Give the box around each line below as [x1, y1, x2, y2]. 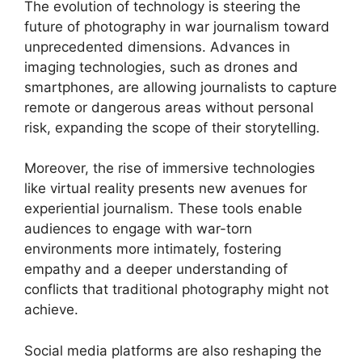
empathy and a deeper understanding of [24, 261, 288, 277]
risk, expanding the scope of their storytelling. [24, 119, 320, 136]
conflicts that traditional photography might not [24, 281, 329, 297]
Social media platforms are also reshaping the [24, 342, 322, 359]
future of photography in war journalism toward [24, 18, 330, 35]
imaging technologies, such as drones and [24, 58, 298, 75]
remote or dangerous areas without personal [24, 99, 314, 116]
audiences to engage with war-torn [24, 221, 252, 237]
